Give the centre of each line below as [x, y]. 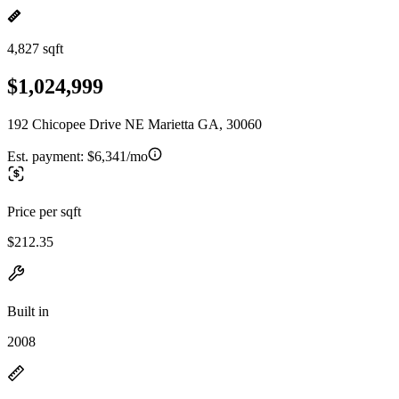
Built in [28, 311]
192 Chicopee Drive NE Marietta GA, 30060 [134, 124]
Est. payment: [47, 156]
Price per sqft [44, 211]
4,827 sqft [35, 49]
